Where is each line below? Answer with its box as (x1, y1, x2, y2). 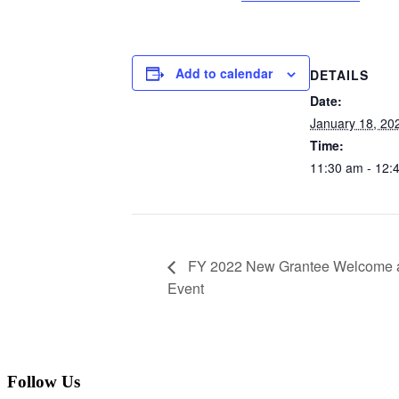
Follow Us (7, 372, 80, 392)
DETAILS (310, 65, 369, 84)
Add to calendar (175, 64, 273, 82)
